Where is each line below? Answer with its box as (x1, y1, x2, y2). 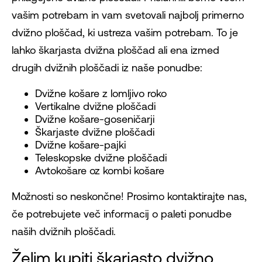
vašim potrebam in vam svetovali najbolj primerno (12, 9, 244, 22)
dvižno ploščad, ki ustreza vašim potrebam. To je (12, 26, 238, 39)
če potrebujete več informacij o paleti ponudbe (12, 208, 232, 220)
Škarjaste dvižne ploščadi (35, 126, 154, 139)
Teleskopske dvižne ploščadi (35, 151, 167, 164)
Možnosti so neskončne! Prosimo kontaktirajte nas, (12, 190, 247, 203)
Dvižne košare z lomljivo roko (35, 87, 167, 100)
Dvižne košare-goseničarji (35, 113, 154, 126)
